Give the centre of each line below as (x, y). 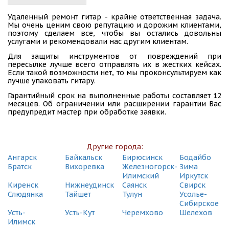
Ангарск (22, 157)
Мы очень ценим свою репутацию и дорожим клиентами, (114, 25)
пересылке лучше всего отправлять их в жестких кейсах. (114, 64)
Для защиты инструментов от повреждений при (114, 56)
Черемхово (143, 212)
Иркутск (194, 176)
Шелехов (196, 212)
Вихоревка (85, 166)
